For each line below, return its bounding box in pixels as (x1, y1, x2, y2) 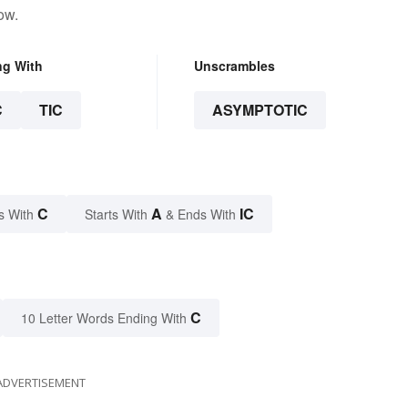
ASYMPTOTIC (211, 99, 308, 121)
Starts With (85, 205, 151, 224)
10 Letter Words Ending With (21, 309, 187, 328)
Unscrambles (193, 56, 275, 76)
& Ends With (162, 205, 240, 224)
